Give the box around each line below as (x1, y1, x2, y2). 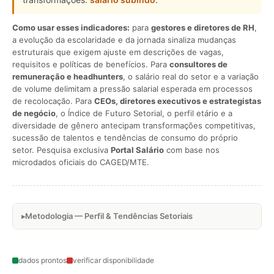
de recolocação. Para (12, 96, 94, 106)
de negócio (12, 108, 56, 118)
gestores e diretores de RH (151, 23, 254, 32)
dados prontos (18, 256, 67, 265)
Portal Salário (111, 145, 164, 155)
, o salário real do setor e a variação (123, 72, 259, 81)
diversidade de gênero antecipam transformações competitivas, (12, 120, 256, 130)
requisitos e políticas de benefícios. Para (12, 59, 169, 69)
